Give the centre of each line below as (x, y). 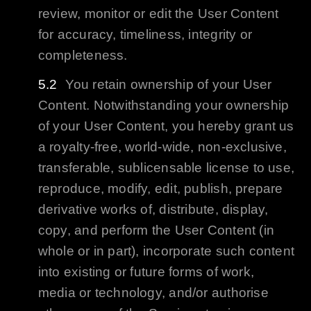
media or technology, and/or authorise (153, 293)
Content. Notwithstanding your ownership (163, 106)
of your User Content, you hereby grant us (166, 126)
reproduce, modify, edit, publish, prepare (160, 189)
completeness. (83, 56)
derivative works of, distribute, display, (153, 210)
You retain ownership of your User (169, 85)
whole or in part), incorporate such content (166, 251)
